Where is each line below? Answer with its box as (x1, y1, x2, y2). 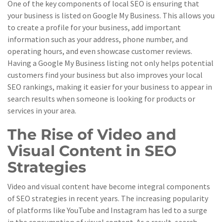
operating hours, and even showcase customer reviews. (7, 46, 192, 56)
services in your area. (7, 106, 76, 115)
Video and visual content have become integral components (7, 181, 210, 191)
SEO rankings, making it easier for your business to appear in (7, 82, 212, 92)
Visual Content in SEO (7, 142, 176, 160)
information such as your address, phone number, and (7, 34, 188, 44)
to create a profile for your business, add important (7, 22, 181, 32)
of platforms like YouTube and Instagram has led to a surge (7, 205, 207, 215)
